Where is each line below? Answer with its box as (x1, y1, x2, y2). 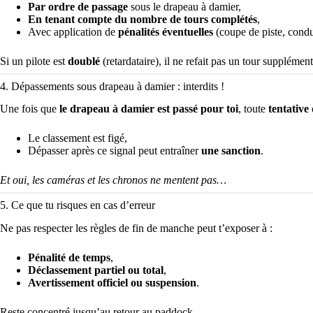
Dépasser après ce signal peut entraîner (28, 145, 201, 157)
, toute (238, 103, 268, 115)
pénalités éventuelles (118, 25, 213, 38)
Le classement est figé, (28, 132, 127, 145)
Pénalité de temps (28, 252, 110, 264)
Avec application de (28, 25, 118, 38)
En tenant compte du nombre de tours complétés (28, 13, 257, 25)
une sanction (201, 145, 261, 157)
